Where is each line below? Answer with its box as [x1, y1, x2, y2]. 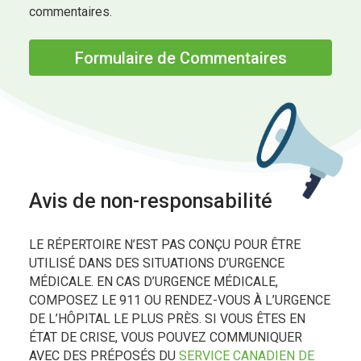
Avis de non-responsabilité [29, 189, 272, 214]
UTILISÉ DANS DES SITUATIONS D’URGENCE [29, 255, 284, 272]
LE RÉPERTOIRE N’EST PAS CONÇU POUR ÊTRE [29, 237, 301, 253]
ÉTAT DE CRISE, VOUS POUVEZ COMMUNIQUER [29, 330, 302, 346]
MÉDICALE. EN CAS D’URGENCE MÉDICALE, [29, 274, 278, 290]
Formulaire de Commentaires [74, 48, 287, 68]
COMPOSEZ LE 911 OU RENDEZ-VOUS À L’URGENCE [29, 293, 330, 309]
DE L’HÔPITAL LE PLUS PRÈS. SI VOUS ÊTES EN [29, 311, 305, 327]
